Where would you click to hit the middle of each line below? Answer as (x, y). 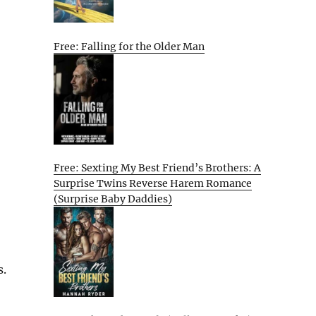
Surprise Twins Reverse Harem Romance (153, 184)
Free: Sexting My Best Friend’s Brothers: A (157, 168)
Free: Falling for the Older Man (129, 47)
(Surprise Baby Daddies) (113, 199)
